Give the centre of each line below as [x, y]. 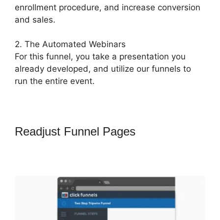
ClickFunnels [48, 159]
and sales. [35, 19]
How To [158, 132]
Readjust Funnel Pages [77, 132]
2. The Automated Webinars [70, 44]
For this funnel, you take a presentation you [100, 57]
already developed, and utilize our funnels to [103, 69]
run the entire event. [55, 81]
